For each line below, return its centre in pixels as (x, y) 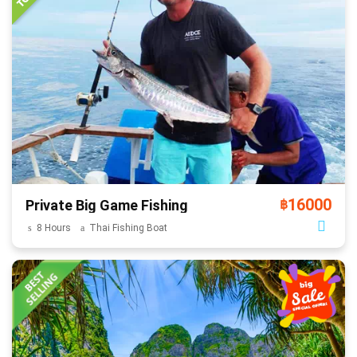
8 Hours (53, 228)
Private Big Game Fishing (107, 206)
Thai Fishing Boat (128, 228)
